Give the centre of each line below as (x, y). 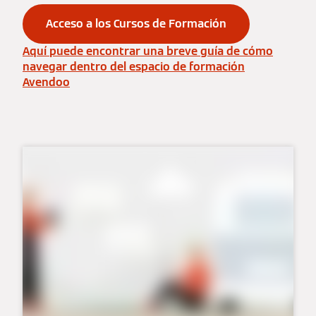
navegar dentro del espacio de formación (134, 67)
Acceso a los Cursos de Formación (136, 24)
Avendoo (46, 82)
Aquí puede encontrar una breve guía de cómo (148, 51)
